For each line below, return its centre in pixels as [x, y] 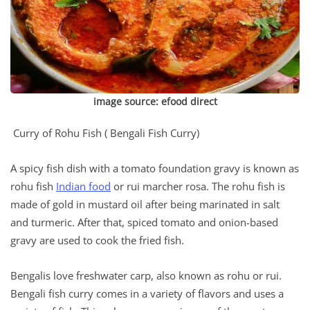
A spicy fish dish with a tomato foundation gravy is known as [155, 168]
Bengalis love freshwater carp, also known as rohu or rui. [146, 275]
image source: [127, 101]
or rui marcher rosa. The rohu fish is [198, 186]
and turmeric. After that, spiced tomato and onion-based [144, 222]
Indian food [83, 186]
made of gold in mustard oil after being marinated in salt [145, 204]
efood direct [189, 101]
